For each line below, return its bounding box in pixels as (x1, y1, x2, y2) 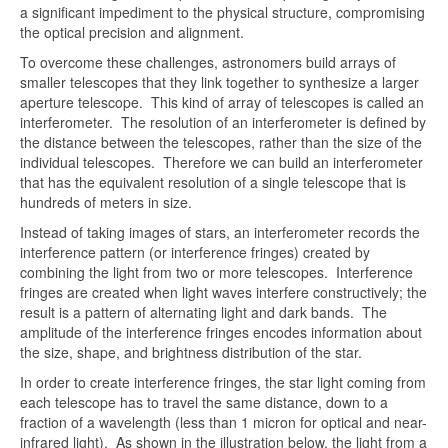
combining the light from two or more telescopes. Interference (20, 262, 413, 282)
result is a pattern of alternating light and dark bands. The (20, 302, 387, 322)
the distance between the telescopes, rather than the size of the (20, 132, 422, 152)
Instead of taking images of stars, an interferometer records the (20, 222, 420, 242)
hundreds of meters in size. (20, 192, 192, 212)
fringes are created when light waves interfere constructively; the (20, 282, 427, 302)
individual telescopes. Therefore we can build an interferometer (20, 152, 423, 172)
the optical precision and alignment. (20, 22, 244, 42)
